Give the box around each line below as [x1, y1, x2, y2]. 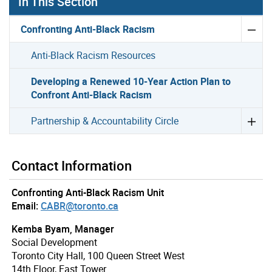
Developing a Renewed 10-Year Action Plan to [31, 75, 231, 89]
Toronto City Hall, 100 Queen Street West [12, 249, 185, 263]
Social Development [12, 236, 97, 250]
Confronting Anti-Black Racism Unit [12, 186, 164, 200]
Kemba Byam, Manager [12, 222, 114, 236]
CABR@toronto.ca [41, 199, 118, 213]
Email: [12, 199, 38, 213]
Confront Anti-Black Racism [31, 88, 152, 102]
